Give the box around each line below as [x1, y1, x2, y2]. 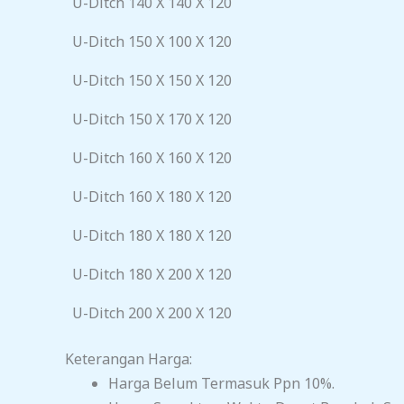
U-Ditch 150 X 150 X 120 [72, 70, 232, 91]
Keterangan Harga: [65, 349, 192, 370]
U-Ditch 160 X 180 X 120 [72, 187, 232, 207]
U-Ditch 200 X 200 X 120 [72, 303, 232, 324]
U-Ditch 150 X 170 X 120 [72, 109, 232, 130]
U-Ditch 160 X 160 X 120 [72, 148, 232, 169]
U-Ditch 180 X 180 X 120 [72, 225, 232, 246]
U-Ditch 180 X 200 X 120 [72, 264, 232, 285]
